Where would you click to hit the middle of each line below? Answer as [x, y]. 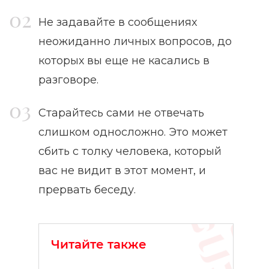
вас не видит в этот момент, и [122, 171]
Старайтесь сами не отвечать [121, 113]
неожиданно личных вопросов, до [135, 42]
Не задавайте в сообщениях [118, 23]
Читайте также [99, 245]
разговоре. [68, 80]
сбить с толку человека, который [130, 152]
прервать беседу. [87, 190]
